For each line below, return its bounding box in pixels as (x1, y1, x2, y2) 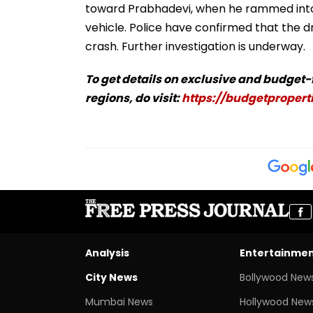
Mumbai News (85, 294, 153, 309)
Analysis (85, 245, 129, 260)
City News (85, 270, 138, 284)
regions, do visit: (85, 89, 182, 106)
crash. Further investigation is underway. (85, 38, 305, 54)
